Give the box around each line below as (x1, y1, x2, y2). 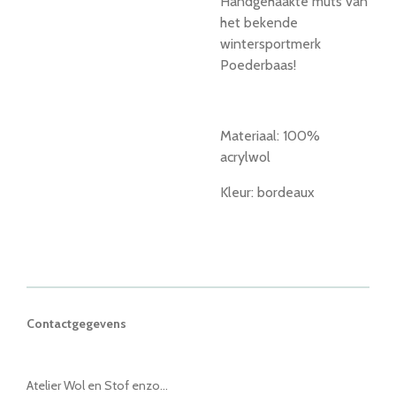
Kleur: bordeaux (220, 184, 315, 201)
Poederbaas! (220, 57, 296, 73)
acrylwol (220, 148, 270, 165)
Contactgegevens (27, 316, 126, 332)
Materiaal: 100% (220, 127, 320, 144)
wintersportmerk (220, 35, 321, 52)
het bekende (220, 14, 298, 31)
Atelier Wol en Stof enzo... (27, 377, 168, 394)
